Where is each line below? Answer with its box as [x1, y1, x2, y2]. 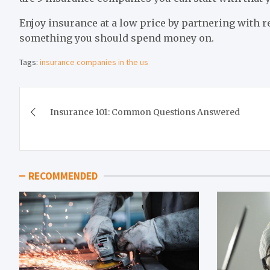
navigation [19, 110, 121, 135]
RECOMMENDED [28, 169, 98, 183]
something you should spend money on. [19, 31, 214, 44]
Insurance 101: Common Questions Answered [50, 106, 240, 118]
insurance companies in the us [40, 56, 148, 67]
